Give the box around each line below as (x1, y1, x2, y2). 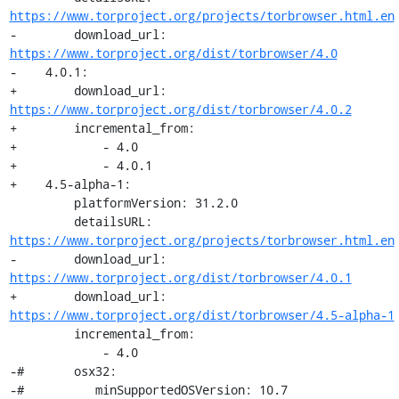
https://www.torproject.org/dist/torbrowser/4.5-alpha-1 (9, 306, 395, 323)
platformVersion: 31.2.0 (9, 194, 74, 211)
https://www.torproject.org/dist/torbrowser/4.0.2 (9, 101, 352, 118)
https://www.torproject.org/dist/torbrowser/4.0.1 (9, 269, 352, 286)
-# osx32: (9, 362, 117, 379)
